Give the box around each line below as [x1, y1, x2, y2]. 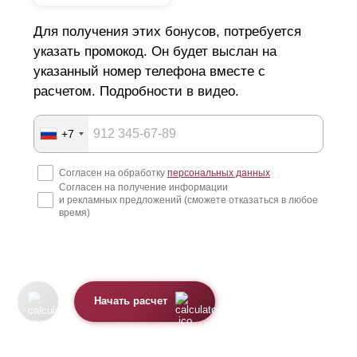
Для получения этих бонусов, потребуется [33, 24, 301, 39]
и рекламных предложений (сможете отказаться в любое [59, 194, 318, 206]
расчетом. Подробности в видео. [33, 84, 239, 99]
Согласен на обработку [59, 167, 167, 178]
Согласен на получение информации [59, 181, 228, 193]
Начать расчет [94, 296, 168, 308]
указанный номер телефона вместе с [33, 64, 265, 79]
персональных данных [167, 167, 270, 178]
